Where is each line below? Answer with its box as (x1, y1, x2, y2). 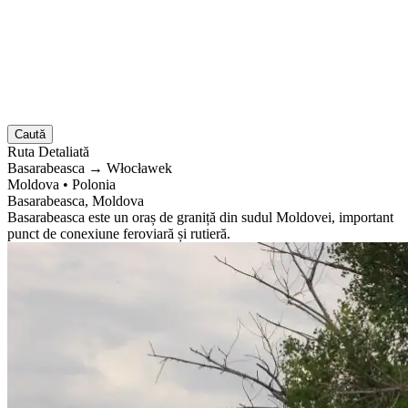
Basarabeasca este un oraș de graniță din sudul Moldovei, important (7, 209, 393, 225)
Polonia (72, 176, 116, 192)
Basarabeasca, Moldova (7, 192, 144, 209)
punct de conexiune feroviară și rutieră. (7, 225, 230, 241)
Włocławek (103, 159, 172, 176)
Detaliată (38, 143, 89, 159)
